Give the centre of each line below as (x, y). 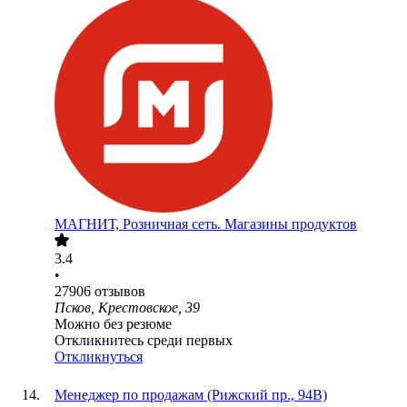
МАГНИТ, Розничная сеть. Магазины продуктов (206, 224)
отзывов (120, 292)
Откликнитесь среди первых (144, 341)
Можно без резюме (113, 324)
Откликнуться (99, 357)
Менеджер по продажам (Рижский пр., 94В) (191, 395)
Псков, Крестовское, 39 (127, 308)
